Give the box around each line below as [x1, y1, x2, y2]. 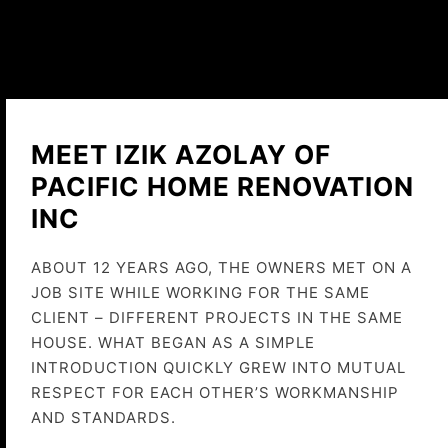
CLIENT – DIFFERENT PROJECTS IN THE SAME [31, 308, 403, 327]
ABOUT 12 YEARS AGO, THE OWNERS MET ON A [31, 258, 412, 277]
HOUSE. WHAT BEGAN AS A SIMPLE [31, 333, 315, 352]
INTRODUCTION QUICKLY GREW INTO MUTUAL [31, 358, 406, 377]
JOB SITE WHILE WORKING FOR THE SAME [31, 283, 370, 302]
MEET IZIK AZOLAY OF [31, 139, 331, 170]
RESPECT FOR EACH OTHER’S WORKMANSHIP [31, 383, 399, 402]
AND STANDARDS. [31, 408, 176, 427]
